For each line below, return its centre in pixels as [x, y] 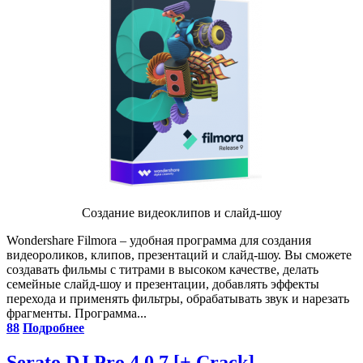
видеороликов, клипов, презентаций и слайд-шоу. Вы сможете [179, 254]
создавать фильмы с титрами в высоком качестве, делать [162, 269]
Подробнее [53, 327]
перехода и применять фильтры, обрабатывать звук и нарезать [178, 298]
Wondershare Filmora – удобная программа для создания [159, 240]
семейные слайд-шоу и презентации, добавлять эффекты [163, 284]
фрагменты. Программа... [77, 313]
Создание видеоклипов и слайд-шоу [181, 212]
